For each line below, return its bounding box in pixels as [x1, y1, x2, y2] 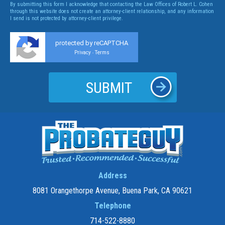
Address [98, 171, 127, 181]
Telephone [94, 201, 131, 211]
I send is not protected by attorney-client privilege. [10, 15, 123, 22]
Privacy [74, 50, 91, 56]
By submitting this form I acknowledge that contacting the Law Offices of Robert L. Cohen [10, 1, 213, 8]
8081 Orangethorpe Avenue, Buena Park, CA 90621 [33, 186, 192, 196]
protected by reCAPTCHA [55, 39, 128, 47]
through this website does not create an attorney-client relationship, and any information [10, 8, 214, 15]
